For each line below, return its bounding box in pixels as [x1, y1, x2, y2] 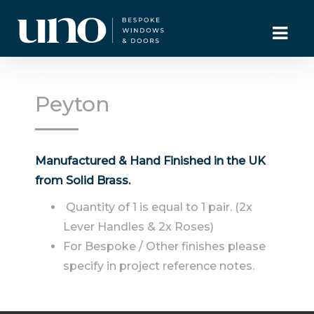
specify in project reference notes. [63, 259, 254, 273]
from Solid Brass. [35, 174, 130, 188]
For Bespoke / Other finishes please [63, 240, 266, 254]
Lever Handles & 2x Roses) [63, 220, 214, 234]
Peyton [35, 91, 110, 117]
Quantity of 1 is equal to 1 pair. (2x [63, 200, 252, 214]
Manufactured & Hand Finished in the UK [35, 154, 266, 168]
